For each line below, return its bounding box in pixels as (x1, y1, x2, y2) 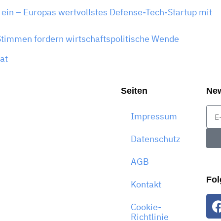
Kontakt (131, 179, 162, 190)
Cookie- (131, 201, 162, 213)
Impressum (131, 110, 178, 122)
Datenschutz (131, 133, 181, 145)
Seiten (121, 86, 148, 96)
